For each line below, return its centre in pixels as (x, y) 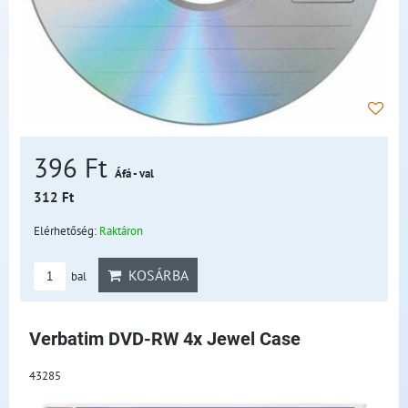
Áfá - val (134, 173)
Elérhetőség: (66, 230)
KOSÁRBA (155, 275)
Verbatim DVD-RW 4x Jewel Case (165, 339)
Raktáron (121, 230)
